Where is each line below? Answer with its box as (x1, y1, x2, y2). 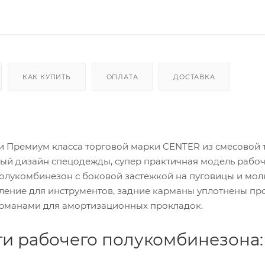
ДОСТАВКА (173, 72, 215, 81)
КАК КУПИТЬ (22, 72, 71, 81)
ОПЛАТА (106, 72, 138, 81)
